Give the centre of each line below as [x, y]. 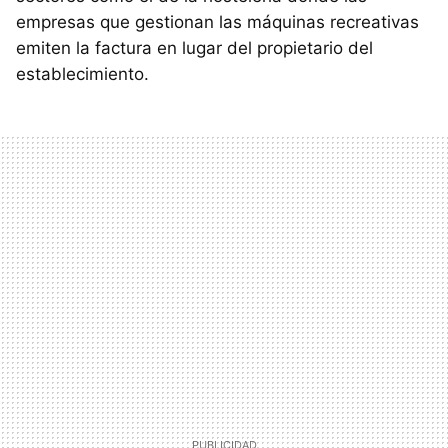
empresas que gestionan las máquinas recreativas [217, 22]
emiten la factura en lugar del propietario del [194, 48]
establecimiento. [82, 74]
